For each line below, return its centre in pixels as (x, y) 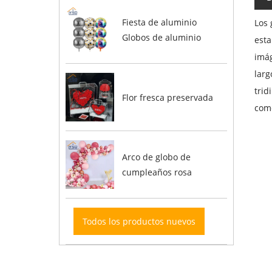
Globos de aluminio (161, 38)
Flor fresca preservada (167, 97)
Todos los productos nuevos (139, 221)
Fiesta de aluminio (159, 22)
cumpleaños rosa (157, 172)
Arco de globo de (156, 157)
